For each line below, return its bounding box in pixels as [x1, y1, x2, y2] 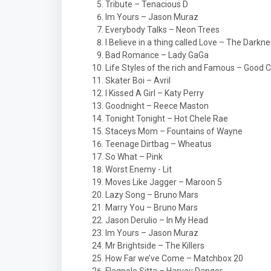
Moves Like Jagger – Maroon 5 [105, 177, 222, 187]
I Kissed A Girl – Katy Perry [105, 88, 204, 98]
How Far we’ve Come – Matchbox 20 [105, 253, 243, 263]
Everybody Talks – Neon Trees [105, 25, 220, 34]
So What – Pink [105, 152, 163, 162]
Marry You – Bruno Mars [105, 203, 198, 212]
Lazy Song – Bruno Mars [105, 190, 198, 200]
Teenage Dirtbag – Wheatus [105, 139, 212, 149]
